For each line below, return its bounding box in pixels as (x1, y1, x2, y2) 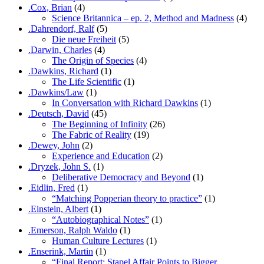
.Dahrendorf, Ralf (28, 23, 94, 34)
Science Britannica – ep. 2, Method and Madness (52, 12, 234, 23)
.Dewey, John (28, 140, 80, 150)
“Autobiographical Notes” (52, 214, 149, 225)
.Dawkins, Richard (28, 65, 98, 76)
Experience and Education (52, 150, 150, 161)
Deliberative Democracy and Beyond (52, 171, 190, 182)
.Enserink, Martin (28, 246, 93, 256)
